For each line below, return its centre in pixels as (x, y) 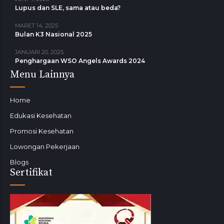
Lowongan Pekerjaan (45, 146)
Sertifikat (31, 172)
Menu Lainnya (42, 74)
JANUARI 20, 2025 (39, 52)
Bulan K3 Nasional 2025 (53, 34)
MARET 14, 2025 (36, 25)
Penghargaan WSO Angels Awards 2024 (80, 60)
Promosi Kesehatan (42, 131)
